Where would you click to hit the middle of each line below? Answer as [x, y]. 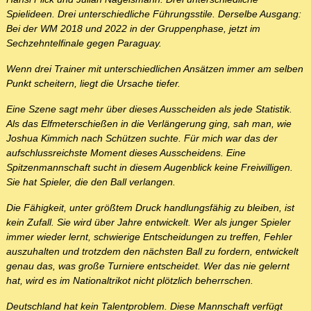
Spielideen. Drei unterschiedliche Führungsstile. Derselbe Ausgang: [154, 14]
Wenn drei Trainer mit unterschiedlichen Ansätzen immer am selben [155, 69]
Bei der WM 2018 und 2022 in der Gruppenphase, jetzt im [133, 29]
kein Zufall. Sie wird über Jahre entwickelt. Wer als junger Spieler [149, 222]
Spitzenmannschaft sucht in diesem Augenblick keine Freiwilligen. [150, 168]
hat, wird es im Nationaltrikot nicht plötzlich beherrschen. [130, 281]
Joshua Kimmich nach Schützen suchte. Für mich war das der [142, 138]
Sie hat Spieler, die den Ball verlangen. [91, 182]
